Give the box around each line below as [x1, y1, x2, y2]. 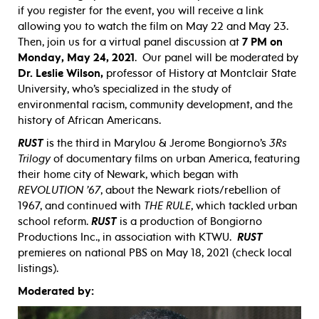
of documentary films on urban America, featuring [51, 152, 300, 166]
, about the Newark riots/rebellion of [100, 184, 281, 197]
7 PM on [239, 36, 283, 49]
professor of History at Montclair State [106, 67, 296, 80]
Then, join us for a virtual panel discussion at [18, 36, 239, 49]
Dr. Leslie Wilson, [18, 67, 106, 80]
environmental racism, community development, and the [18, 98, 293, 112]
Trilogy [18, 152, 51, 166]
